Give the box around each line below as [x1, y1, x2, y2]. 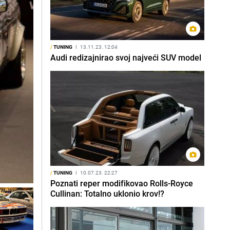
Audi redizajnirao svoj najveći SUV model [50, 52, 201, 63]
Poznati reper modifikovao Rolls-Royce [50, 178, 193, 189]
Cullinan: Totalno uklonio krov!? [50, 188, 164, 199]
